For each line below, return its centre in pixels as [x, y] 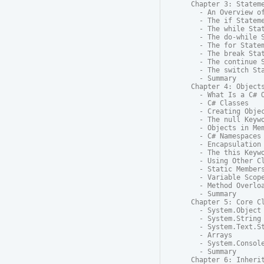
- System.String [226, 219]
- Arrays [212, 235]
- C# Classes [220, 103]
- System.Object [226, 211]
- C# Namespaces [226, 136]
